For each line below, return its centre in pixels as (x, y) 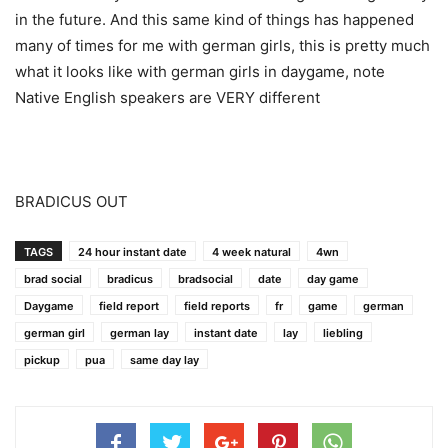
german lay (139, 333)
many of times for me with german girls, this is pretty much (222, 46)
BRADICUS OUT (71, 202)
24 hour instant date (132, 252)
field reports (217, 306)
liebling (343, 333)
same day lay (164, 360)
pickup (42, 360)
